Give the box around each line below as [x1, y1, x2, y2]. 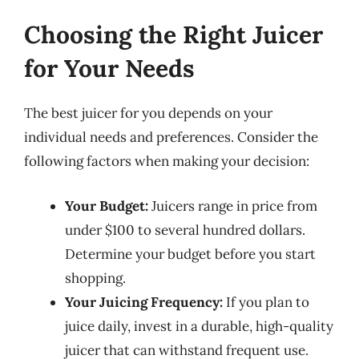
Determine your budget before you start [65, 244, 316, 263]
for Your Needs [24, 53, 195, 83]
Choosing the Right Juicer [24, 19, 323, 50]
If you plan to [223, 292, 309, 311]
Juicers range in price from [148, 196, 317, 215]
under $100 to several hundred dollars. [65, 220, 305, 239]
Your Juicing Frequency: [65, 292, 223, 311]
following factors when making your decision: [24, 152, 309, 170]
